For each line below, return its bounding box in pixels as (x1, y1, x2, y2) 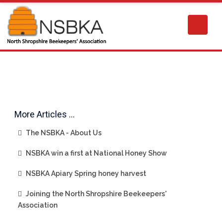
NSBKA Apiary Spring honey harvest (24, 169, 146, 177)
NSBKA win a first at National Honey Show (24, 149, 167, 157)
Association (18, 201, 57, 209)
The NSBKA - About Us (24, 129, 102, 137)
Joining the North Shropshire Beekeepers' (24, 190, 166, 198)
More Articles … (14, 109, 75, 119)
